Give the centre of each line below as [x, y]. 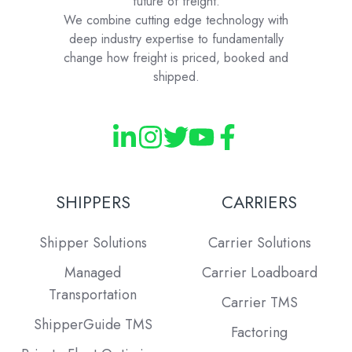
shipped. [176, 77]
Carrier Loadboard [259, 272]
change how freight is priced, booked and [176, 58]
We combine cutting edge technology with [176, 20]
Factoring [259, 333]
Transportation [93, 294]
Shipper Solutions [93, 242]
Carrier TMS [259, 303]
